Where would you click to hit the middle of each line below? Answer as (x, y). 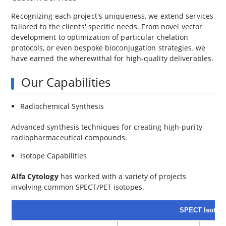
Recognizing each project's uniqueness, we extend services (112, 16)
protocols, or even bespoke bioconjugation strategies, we (108, 48)
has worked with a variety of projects (122, 177)
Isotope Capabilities (54, 156)
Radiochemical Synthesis (62, 106)
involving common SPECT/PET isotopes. (78, 187)
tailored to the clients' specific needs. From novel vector (107, 27)
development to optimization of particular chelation (100, 37)
